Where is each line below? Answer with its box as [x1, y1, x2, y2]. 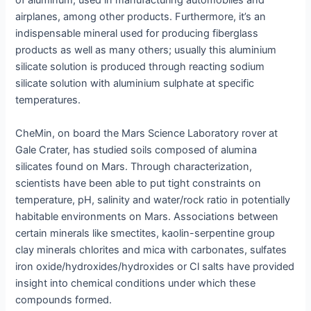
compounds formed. [15, 293, 112, 306]
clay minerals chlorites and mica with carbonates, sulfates [15, 243, 287, 256]
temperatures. [15, 94, 81, 107]
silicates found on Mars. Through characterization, [15, 160, 253, 173]
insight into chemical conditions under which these [15, 276, 256, 289]
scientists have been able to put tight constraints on [15, 176, 262, 190]
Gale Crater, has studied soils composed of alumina [15, 143, 258, 156]
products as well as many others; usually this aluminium [15, 44, 277, 57]
